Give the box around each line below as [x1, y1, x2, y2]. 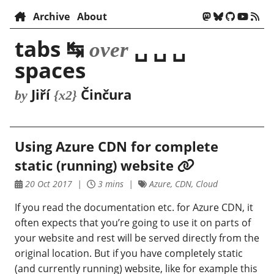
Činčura [77, 85, 131, 104]
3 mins [95, 178, 124, 190]
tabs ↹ [15, 34, 89, 63]
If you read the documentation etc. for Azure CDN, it [15, 200, 253, 214]
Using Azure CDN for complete [15, 137, 218, 156]
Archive [33, 10, 70, 23]
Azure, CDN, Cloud [147, 178, 218, 190]
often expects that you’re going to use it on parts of [15, 215, 251, 229]
